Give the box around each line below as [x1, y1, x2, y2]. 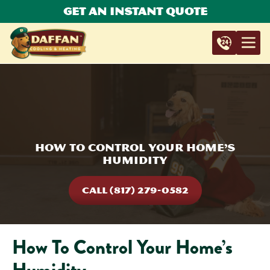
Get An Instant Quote [63, 5, 207, 17]
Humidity [102, 154, 168, 166]
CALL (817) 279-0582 [81, 184, 189, 196]
